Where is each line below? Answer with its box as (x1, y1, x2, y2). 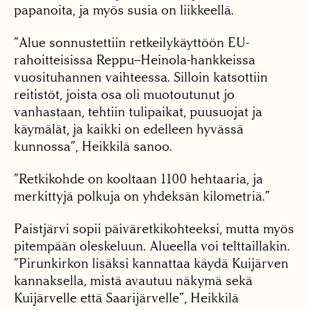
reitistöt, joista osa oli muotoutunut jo (14, 86, 235, 103)
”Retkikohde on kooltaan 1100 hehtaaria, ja (14, 171, 263, 188)
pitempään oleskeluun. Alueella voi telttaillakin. (14, 238, 290, 255)
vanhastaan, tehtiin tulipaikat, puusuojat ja (14, 104, 262, 120)
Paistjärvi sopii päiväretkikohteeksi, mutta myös (14, 221, 294, 237)
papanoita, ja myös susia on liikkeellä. (14, 2, 234, 19)
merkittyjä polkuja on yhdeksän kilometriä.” (14, 188, 270, 205)
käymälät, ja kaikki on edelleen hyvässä (14, 121, 244, 138)
